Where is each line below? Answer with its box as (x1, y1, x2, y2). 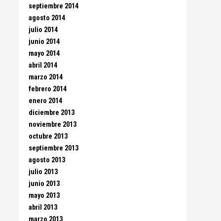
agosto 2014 (29, 14, 65, 22)
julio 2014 (29, 26, 58, 34)
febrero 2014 (29, 85, 67, 93)
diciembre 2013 (29, 109, 74, 117)
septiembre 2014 (29, 2, 78, 10)
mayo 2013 (29, 191, 60, 200)
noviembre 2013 (29, 120, 76, 129)
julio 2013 (29, 168, 58, 176)
